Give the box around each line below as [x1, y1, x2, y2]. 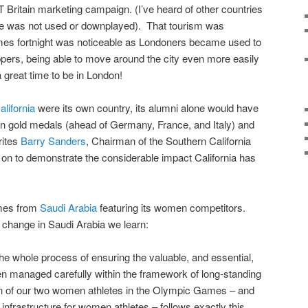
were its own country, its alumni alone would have [35, 100, 258, 115]
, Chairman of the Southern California [86, 133, 251, 148]
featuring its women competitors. [97, 199, 248, 214]
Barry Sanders [21, 133, 86, 148]
